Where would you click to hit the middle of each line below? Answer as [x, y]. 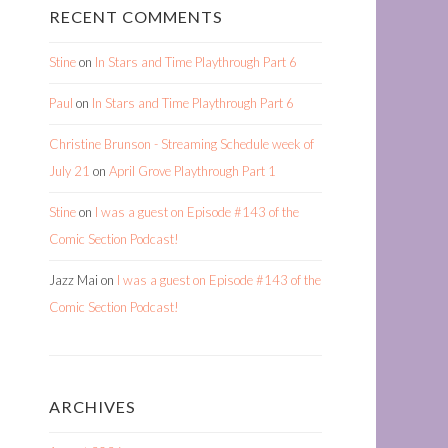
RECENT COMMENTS [136, 16]
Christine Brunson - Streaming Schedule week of [181, 144]
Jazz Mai [73, 280]
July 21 [69, 171]
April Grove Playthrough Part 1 [192, 171]
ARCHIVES [92, 406]
